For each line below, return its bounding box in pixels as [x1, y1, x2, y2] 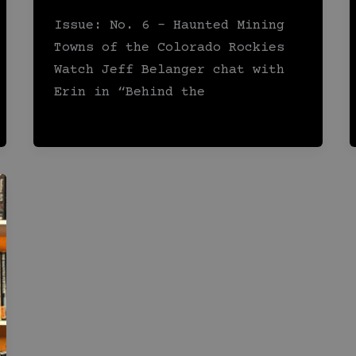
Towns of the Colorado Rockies [53, 41, 284, 56]
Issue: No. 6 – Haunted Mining [53, 18, 284, 34]
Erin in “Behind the [53, 85, 205, 101]
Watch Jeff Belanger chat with [53, 63, 284, 79]
